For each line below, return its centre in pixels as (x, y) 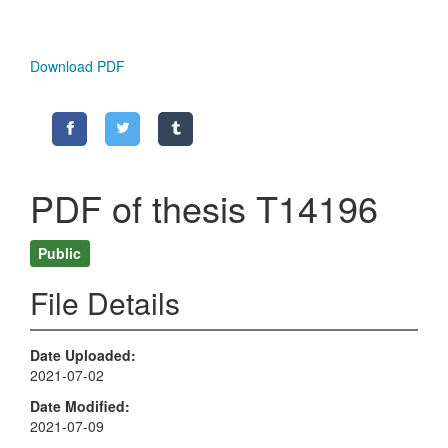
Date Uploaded (80, 355)
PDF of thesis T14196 (204, 208)
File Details (105, 303)
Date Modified (77, 405)
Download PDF (77, 66)
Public (60, 252)
